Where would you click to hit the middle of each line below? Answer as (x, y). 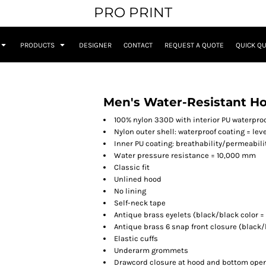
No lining (130, 191)
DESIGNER (95, 45)
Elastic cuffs (136, 239)
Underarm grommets (151, 251)
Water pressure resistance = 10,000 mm (185, 156)
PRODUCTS (38, 45)
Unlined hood (138, 179)
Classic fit (132, 167)
